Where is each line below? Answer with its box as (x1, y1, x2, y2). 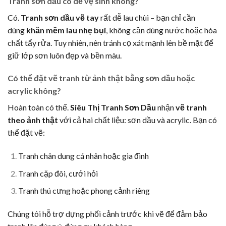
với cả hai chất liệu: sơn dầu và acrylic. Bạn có (58, 115, 217, 125)
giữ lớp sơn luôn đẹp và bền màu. (8, 50, 122, 60)
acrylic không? (8, 86, 61, 96)
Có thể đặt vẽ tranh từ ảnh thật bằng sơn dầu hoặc (8, 73, 195, 83)
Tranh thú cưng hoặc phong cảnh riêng (18, 186, 150, 196)
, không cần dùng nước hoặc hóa (106, 25, 217, 35)
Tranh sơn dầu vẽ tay (21, 12, 99, 22)
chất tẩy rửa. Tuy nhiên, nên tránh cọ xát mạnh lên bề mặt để (8, 37, 213, 47)
